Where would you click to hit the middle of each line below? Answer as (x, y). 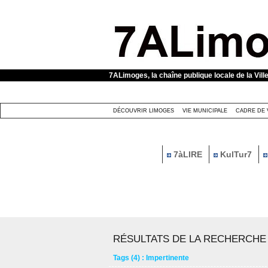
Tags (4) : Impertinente (151, 258)
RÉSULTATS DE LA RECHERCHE (190, 239)
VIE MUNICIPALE (205, 111)
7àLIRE (188, 155)
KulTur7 (236, 155)
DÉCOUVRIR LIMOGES (144, 111)
